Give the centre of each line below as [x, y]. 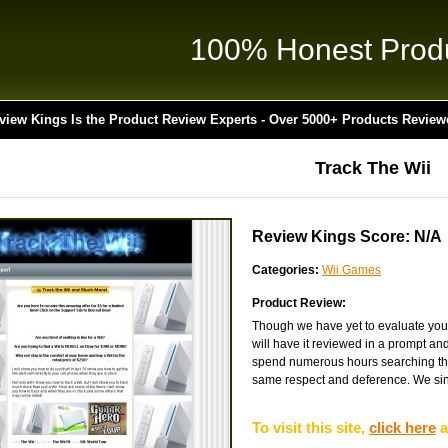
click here [402, 427]
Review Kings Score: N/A [347, 236]
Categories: [285, 270]
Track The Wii [372, 168]
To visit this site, [310, 427]
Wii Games [351, 270]
